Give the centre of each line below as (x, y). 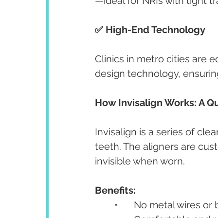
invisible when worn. (140, 161)
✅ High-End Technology (150, 30)
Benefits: (115, 190)
